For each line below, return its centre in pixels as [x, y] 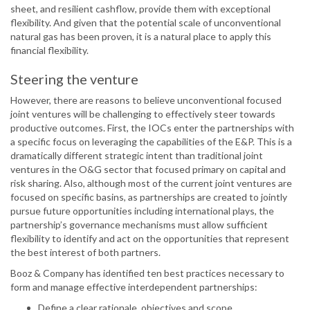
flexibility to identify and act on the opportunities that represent [150, 239]
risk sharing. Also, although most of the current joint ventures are [151, 183]
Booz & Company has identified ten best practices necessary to [147, 273]
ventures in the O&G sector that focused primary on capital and [148, 170]
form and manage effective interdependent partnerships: [134, 287]
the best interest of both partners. [85, 253]
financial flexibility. [49, 51]
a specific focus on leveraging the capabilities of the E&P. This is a [151, 142]
